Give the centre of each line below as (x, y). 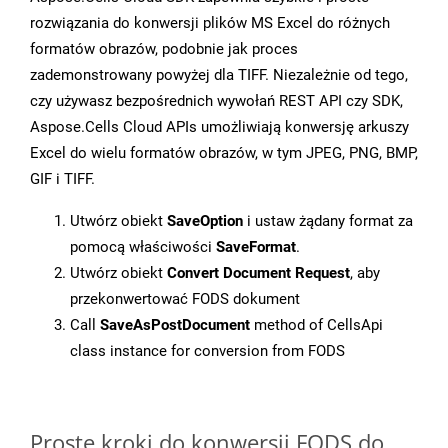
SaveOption (205, 221)
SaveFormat (256, 247)
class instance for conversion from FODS (207, 351)
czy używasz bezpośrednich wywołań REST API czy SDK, (216, 101)
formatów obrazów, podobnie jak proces (164, 49)
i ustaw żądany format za (328, 221)
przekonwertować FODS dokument (185, 299)
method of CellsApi (316, 325)
